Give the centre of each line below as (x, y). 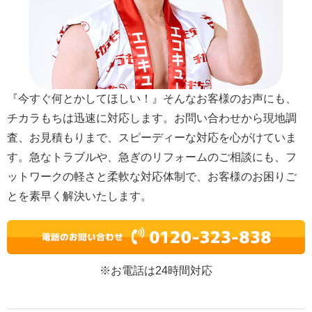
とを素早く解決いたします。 (79, 196)
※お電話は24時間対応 (156, 271)
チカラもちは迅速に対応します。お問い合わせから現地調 (152, 118)
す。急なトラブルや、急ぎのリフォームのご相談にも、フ (152, 157)
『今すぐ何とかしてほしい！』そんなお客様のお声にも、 (152, 98)
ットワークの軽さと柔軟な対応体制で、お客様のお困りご (152, 176)
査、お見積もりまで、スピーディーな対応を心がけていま (152, 137)
